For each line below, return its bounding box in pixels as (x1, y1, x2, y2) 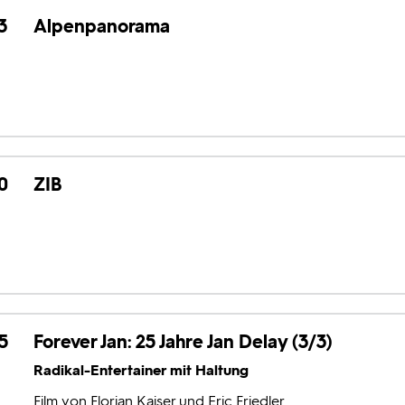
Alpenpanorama (33, 14, 170, 37)
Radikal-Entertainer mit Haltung (33, 362, 249, 380)
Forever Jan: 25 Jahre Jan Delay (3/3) (33, 331, 333, 353)
